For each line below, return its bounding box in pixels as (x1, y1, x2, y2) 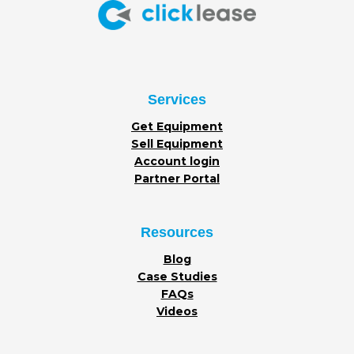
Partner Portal (134, 171, 220, 186)
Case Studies (137, 269, 217, 284)
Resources (141, 224, 213, 241)
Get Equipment (131, 119, 223, 134)
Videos (156, 304, 198, 319)
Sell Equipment (131, 137, 223, 152)
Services (148, 92, 206, 108)
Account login (134, 154, 220, 169)
